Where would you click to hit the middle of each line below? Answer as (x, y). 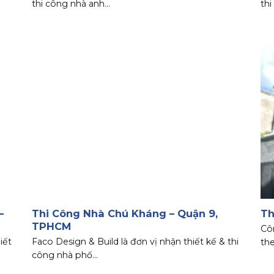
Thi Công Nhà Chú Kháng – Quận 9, (125, 213)
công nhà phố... (65, 255)
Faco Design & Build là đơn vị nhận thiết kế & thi (135, 241)
